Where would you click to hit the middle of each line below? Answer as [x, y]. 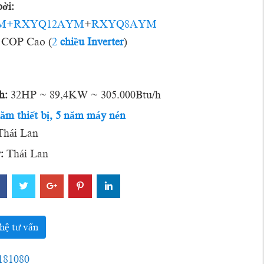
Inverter [105, 42]
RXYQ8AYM [124, 24]
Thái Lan [26, 154]
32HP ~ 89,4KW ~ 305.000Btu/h [85, 95]
